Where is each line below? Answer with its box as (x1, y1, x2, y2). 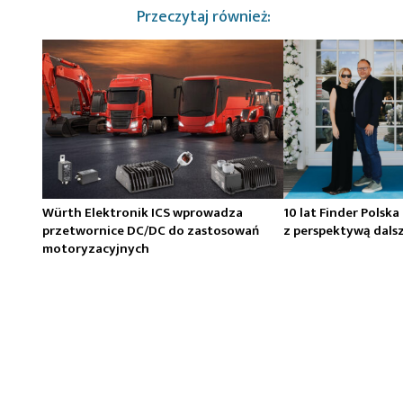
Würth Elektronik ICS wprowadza (42, 201, 243, 225)
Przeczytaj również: (137, 3, 271, 31)
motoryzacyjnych (42, 237, 149, 261)
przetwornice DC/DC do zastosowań (42, 219, 259, 243)
